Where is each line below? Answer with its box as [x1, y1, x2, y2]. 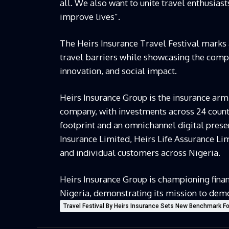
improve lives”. [60, 11, 120, 22]
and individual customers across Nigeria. [60, 147, 220, 158]
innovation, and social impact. [60, 65, 177, 77]
